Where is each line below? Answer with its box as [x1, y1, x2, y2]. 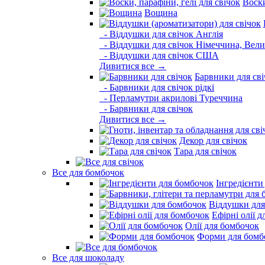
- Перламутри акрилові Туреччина [99, 93, 243, 103]
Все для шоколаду [52, 253, 124, 263]
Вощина [144, 8, 177, 18]
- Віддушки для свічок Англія [99, 29, 223, 39]
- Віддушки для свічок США [99, 50, 219, 60]
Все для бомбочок [52, 167, 124, 177]
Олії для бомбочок [185, 221, 259, 231]
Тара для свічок [174, 146, 237, 156]
